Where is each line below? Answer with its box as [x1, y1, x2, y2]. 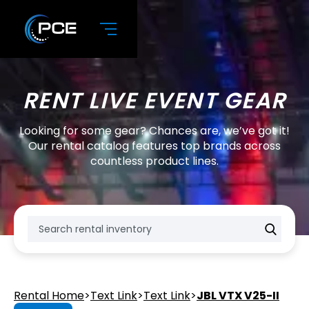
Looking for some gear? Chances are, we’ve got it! [19, 123, 290, 139]
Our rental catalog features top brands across [28, 138, 281, 154]
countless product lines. [90, 153, 219, 169]
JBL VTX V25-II [197, 288, 279, 303]
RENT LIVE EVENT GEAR [22, 85, 287, 116]
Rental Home [14, 288, 84, 303]
